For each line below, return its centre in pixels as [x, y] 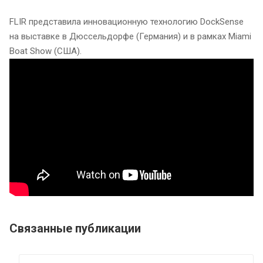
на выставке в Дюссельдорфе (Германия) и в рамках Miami [130, 36]
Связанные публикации [75, 228]
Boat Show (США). [45, 51]
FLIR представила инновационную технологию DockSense [127, 21]
